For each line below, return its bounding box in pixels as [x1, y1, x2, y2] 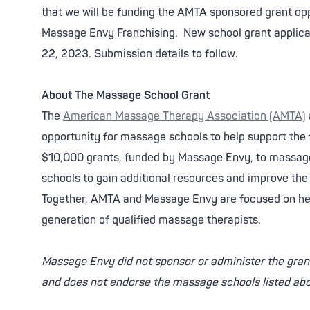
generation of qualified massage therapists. [42, 213, 261, 227]
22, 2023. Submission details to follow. [42, 47, 238, 61]
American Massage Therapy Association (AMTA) [63, 109, 306, 123]
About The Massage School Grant [42, 89, 210, 102]
